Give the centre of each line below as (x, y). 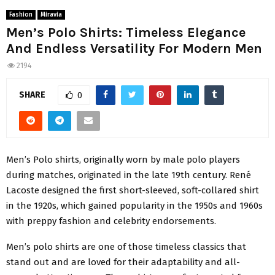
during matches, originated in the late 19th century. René (129, 175)
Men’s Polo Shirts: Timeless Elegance (126, 33)
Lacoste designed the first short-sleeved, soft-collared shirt (133, 190)
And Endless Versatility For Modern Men (134, 49)
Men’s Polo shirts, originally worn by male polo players (123, 159)
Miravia (51, 15)
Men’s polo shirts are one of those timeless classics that (126, 246)
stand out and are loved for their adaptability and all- (123, 262)
